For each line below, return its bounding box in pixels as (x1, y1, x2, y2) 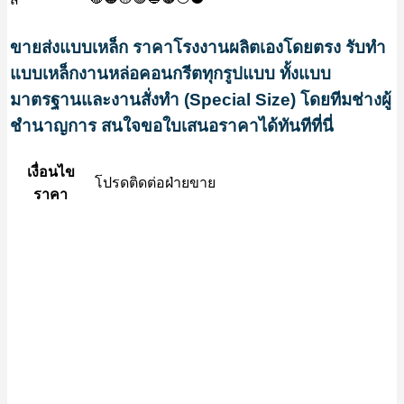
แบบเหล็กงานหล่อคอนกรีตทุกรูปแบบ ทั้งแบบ (10, 63, 331, 83)
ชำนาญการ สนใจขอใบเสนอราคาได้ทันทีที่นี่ (10, 115, 334, 135)
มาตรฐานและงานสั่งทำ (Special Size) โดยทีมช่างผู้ (10, 89, 391, 109)
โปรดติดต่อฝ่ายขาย (95, 171, 216, 191)
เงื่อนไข (26, 163, 75, 179)
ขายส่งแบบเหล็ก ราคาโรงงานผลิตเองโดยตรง (10, 37, 341, 57)
